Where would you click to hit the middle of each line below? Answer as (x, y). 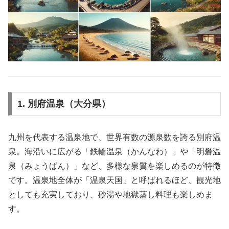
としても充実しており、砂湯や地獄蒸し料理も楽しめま (110, 194)
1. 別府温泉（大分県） (64, 104)
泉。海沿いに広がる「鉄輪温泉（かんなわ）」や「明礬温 (114, 151)
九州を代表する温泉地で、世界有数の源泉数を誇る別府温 (114, 137)
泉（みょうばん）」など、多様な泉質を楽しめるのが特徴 (114, 166)
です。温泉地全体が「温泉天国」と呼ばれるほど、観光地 (114, 180)
